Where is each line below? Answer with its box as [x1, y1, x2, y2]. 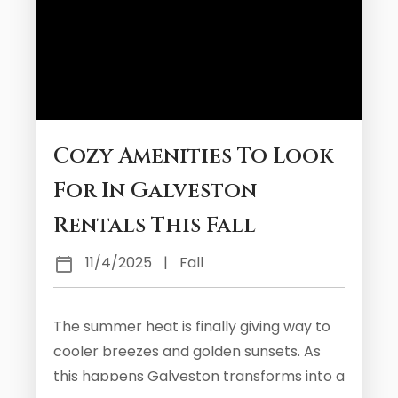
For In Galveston [53, 177, 257, 205]
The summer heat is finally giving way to [53, 316, 330, 337]
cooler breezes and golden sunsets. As [53, 341, 321, 362]
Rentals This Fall [53, 211, 256, 240]
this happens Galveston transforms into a [53, 366, 345, 386]
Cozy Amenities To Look [53, 142, 333, 171]
